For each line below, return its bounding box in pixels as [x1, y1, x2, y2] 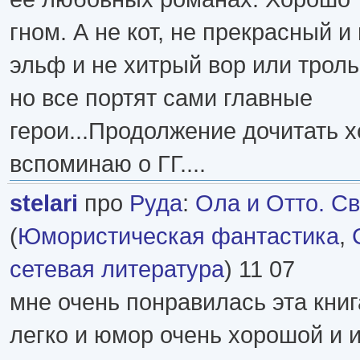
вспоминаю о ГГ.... [10, 149, 206, 177]
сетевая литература [10, 255, 224, 282]
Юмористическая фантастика [18, 222, 339, 249]
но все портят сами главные [10, 84, 313, 111]
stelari [10, 189, 78, 216]
